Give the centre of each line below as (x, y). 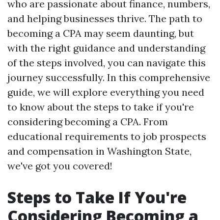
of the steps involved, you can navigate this (107, 63)
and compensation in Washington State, (99, 151)
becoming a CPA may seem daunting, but (101, 33)
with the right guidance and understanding (106, 48)
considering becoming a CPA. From (88, 122)
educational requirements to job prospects (107, 136)
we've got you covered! (60, 166)
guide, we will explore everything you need (106, 92)
